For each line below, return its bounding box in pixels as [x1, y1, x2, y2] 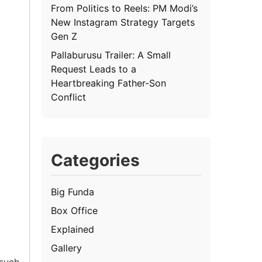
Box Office [51, 204, 98, 216]
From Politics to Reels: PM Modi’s [51, 2, 198, 14]
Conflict [51, 91, 87, 103]
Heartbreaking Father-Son [51, 77, 167, 89]
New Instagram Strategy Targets [51, 16, 195, 28]
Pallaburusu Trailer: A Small [51, 49, 171, 61]
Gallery [51, 242, 82, 254]
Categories [51, 150, 140, 170]
